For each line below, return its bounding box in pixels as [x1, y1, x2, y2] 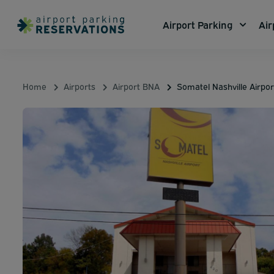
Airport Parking [163, 18, 232, 31]
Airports [64, 80, 95, 92]
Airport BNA [113, 80, 160, 92]
